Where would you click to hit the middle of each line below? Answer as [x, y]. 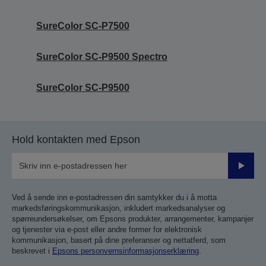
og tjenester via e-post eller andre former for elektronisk [107, 229]
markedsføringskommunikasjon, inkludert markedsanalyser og [118, 208]
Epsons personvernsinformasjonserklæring [126, 251]
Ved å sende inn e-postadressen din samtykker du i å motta [114, 197]
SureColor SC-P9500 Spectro [102, 56]
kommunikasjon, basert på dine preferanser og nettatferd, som [119, 240]
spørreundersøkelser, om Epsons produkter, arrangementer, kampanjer [133, 218]
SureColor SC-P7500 [83, 26]
